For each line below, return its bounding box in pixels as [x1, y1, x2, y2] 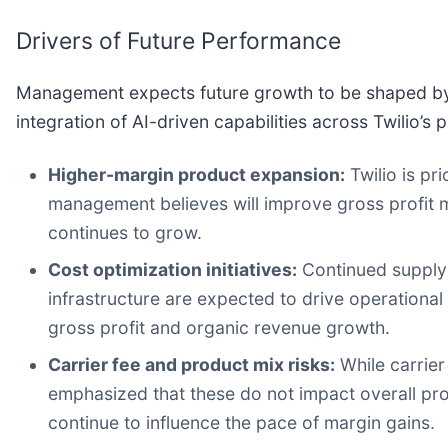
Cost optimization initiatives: [48, 259, 297, 281]
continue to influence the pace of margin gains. [48, 412, 435, 434]
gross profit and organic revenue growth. [48, 317, 390, 339]
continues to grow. [48, 222, 202, 244]
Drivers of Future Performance [16, 27, 341, 56]
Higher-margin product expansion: [48, 164, 345, 186]
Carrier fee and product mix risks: [48, 354, 335, 376]
